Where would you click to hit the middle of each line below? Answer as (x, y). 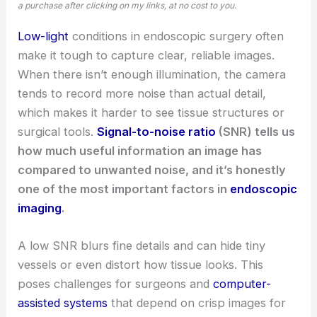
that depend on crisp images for (197, 303)
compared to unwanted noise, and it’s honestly (152, 170)
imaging (40, 208)
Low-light (44, 36)
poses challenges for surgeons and (116, 284)
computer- (242, 284)
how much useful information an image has (140, 151)
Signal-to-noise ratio (157, 132)
